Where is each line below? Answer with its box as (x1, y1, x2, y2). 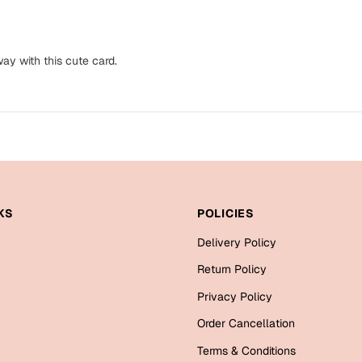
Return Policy (197, 262, 267, 277)
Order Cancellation (197, 316, 295, 331)
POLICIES (197, 205, 255, 221)
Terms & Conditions (197, 343, 296, 358)
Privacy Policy (197, 288, 272, 304)
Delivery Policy (197, 234, 276, 250)
